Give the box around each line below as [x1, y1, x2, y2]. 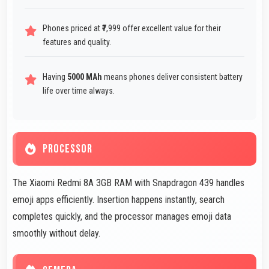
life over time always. [43, 86, 115, 96]
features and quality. [43, 37, 111, 47]
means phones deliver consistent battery [102, 72, 243, 82]
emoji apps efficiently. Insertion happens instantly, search [13, 194, 225, 206]
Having [43, 72, 67, 82]
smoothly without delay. [13, 228, 100, 240]
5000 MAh [67, 72, 102, 82]
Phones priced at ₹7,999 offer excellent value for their [43, 23, 221, 34]
